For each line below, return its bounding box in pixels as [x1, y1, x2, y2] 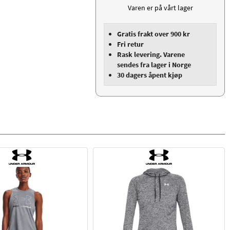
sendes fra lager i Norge [117, 60, 191, 70]
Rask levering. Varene [117, 50, 185, 60]
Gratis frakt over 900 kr [117, 29, 190, 39]
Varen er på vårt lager [127, 3, 193, 13]
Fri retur [117, 40, 144, 49]
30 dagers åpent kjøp [117, 70, 182, 80]
